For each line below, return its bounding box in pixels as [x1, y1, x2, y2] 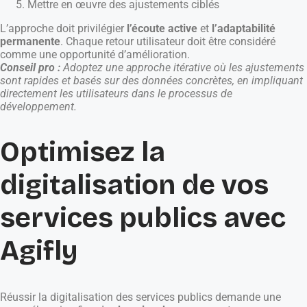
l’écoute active [127, 22, 197, 36]
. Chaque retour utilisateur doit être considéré [60, 35, 275, 49]
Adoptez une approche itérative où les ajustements [63, 61, 304, 75]
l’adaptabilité [212, 22, 275, 36]
